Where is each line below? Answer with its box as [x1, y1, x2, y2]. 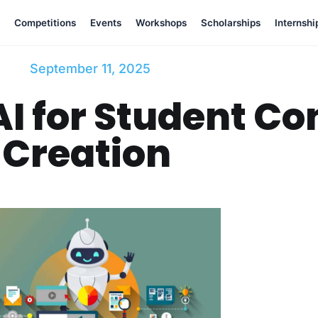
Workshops [135, 17, 187, 28]
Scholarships [200, 17, 261, 28]
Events [89, 17, 121, 28]
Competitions [13, 17, 76, 28]
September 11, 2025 [30, 61, 150, 76]
